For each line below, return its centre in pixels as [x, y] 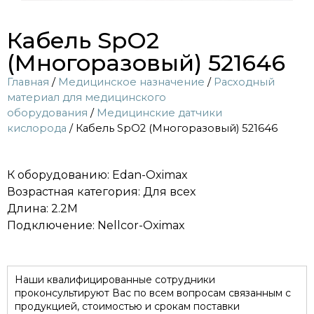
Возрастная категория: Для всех [101, 192]
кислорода [37, 128]
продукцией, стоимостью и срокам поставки [127, 306]
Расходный [244, 82]
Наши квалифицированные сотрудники [115, 279]
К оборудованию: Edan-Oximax [97, 175]
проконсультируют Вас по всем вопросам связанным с [153, 293]
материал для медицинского [87, 97]
